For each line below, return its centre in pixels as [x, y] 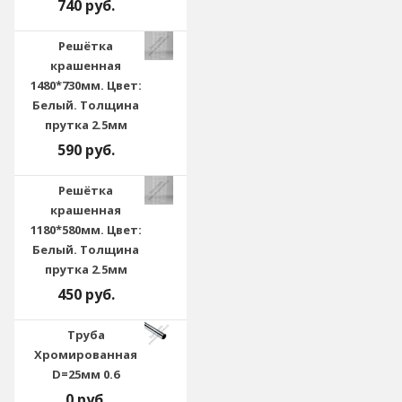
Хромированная [86, 354]
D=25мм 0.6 [86, 374]
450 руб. [86, 294]
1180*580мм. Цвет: [86, 230]
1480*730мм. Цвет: [86, 85]
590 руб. [86, 150]
